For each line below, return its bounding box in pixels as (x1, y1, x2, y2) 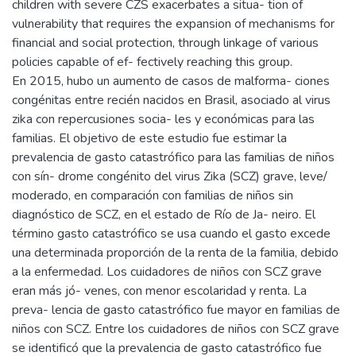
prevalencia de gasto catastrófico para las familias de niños (12, 148, 335, 166)
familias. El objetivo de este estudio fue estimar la (12, 129, 287, 147)
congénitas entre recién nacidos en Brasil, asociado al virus (12, 91, 331, 109)
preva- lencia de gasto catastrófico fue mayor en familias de (12, 300, 340, 319)
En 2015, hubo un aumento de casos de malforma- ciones (12, 72, 330, 90)
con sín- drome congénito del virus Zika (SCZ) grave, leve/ (12, 167, 327, 185)
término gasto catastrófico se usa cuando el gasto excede (12, 224, 331, 242)
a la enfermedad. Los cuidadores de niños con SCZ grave (12, 262, 322, 281)
